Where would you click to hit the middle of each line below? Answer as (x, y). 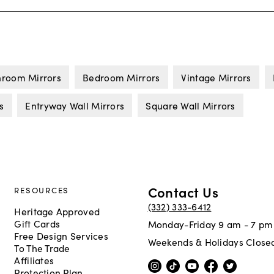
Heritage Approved (57, 211)
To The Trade (42, 248)
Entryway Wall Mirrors (75, 106)
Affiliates (34, 260)
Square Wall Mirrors (191, 106)
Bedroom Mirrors (121, 77)
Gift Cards (37, 224)
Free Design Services (61, 236)
